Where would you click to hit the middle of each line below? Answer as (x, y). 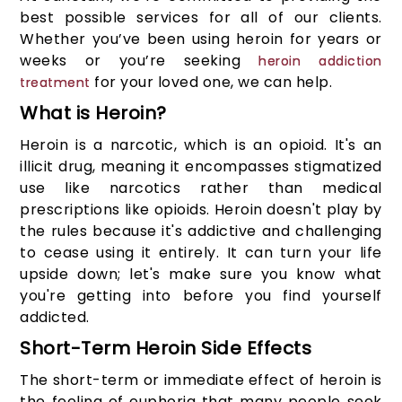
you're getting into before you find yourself (201, 296)
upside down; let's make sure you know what (201, 275)
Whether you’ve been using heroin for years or (201, 39)
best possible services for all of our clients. (201, 18)
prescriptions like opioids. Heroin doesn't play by (201, 210)
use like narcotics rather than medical (201, 188)
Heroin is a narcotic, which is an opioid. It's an (201, 145)
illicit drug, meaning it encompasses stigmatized (201, 167)
